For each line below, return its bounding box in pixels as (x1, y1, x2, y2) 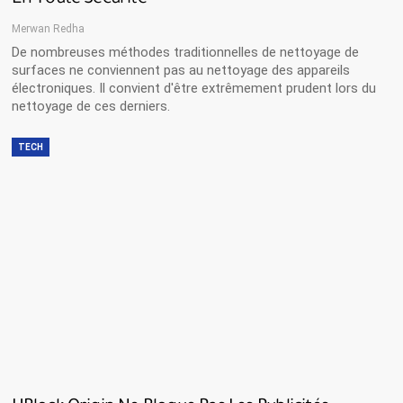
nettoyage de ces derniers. (11, 97, 170, 114)
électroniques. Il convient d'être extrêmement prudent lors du (11, 79, 376, 96)
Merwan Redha (11, 22, 85, 35)
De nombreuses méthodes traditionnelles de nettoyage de (11, 43, 359, 60)
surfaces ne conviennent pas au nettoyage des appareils (11, 61, 350, 78)
